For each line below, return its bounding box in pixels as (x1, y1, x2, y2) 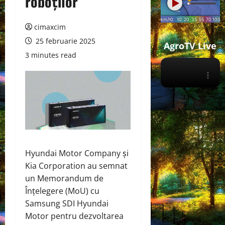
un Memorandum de (25, 172, 103, 184)
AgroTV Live (164, 40, 217, 52)
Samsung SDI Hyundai (25, 197, 108, 209)
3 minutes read (25, 50, 76, 60)
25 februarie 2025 (34, 36, 95, 46)
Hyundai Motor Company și (25, 147, 129, 159)
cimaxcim (34, 22, 66, 32)
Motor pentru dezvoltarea (25, 210, 124, 221)
